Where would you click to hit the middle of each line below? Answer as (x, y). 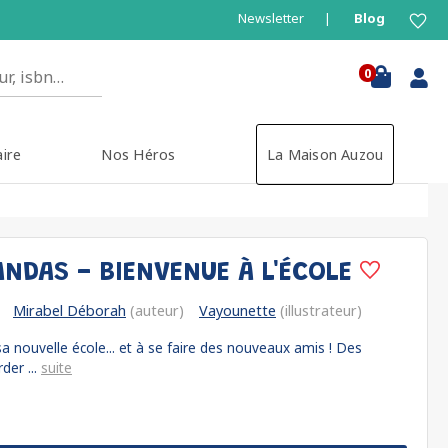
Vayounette (237, 310)
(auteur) (155, 310)
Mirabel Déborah (69, 310)
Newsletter (271, 18)
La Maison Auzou (325, 154)
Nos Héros (138, 154)
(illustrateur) (319, 310)
